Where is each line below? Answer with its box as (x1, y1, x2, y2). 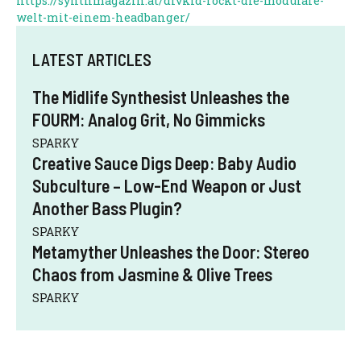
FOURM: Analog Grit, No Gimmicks (32, 108, 265, 130)
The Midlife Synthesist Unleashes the (32, 85, 289, 107)
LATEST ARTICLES (32, 49, 151, 69)
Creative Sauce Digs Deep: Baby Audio (32, 151, 297, 173)
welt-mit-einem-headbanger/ (16, 9, 190, 25)
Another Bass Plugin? (32, 197, 182, 218)
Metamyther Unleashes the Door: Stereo (32, 240, 309, 262)
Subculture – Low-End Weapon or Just (32, 174, 301, 196)
